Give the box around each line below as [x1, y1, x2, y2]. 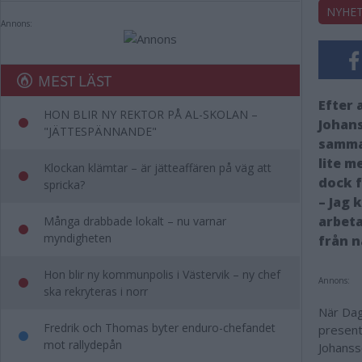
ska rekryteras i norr [44, 284, 148, 299]
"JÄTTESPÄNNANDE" [44, 124, 157, 139]
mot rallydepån [44, 337, 122, 352]
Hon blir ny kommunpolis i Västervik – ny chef [44, 267, 280, 282]
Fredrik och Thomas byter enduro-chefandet [44, 320, 276, 335]
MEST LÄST [38, 69, 112, 92]
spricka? [44, 177, 85, 192]
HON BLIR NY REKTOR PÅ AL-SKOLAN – [44, 107, 258, 122]
